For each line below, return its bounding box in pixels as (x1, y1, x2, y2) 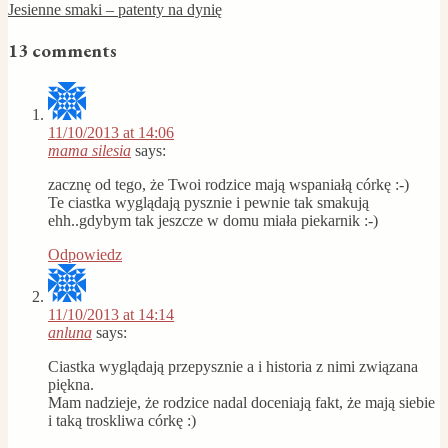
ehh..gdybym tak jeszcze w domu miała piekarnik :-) (48, 211, 378, 229)
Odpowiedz (48, 245, 122, 263)
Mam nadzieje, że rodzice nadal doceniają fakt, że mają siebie (48, 393, 435, 411)
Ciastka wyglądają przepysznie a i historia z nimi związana (48, 357, 418, 375)
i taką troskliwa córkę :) (48, 411, 196, 429)
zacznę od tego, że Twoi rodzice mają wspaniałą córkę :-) (48, 175, 409, 193)
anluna (48, 323, 92, 341)
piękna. (48, 375, 94, 393)
